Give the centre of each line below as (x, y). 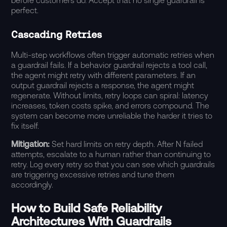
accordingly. (32, 184)
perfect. (25, 10)
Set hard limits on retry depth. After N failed (127, 144)
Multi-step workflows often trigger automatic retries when (113, 55)
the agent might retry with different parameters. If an (104, 75)
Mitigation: (32, 144)
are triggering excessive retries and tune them (93, 174)
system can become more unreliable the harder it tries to (112, 116)
